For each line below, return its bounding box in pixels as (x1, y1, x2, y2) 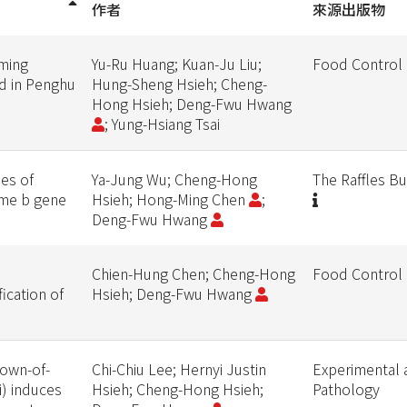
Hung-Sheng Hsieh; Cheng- (91, 73, 267, 94)
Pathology (312, 378, 380, 400)
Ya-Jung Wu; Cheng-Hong (91, 168, 257, 190)
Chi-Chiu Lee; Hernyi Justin (91, 358, 266, 380)
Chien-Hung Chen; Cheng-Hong (91, 263, 295, 284)
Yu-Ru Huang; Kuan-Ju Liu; (91, 53, 262, 74)
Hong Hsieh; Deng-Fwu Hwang (91, 93, 295, 114)
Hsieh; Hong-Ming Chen (91, 188, 249, 210)
